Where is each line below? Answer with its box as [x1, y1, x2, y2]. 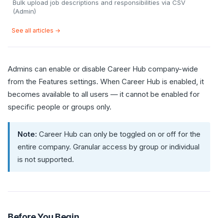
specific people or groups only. [8, 102, 111, 111]
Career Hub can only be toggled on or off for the [37, 129, 200, 139]
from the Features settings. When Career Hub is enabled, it [8, 77, 204, 86]
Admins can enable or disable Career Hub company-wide [8, 64, 198, 73]
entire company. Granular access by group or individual [18, 142, 200, 151]
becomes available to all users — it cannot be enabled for [8, 90, 200, 99]
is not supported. [18, 155, 74, 164]
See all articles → [12, 27, 60, 34]
